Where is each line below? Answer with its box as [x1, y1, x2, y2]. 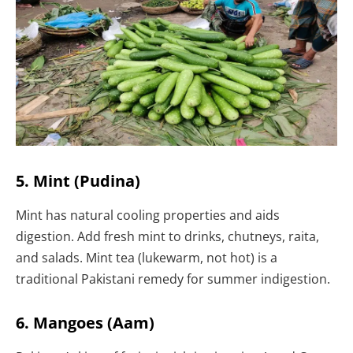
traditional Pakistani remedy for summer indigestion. [16, 269, 330, 288]
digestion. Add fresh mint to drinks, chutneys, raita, [16, 227, 319, 245]
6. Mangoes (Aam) [16, 311, 154, 333]
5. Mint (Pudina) [16, 169, 140, 191]
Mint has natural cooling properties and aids [16, 206, 280, 224]
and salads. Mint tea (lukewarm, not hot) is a [16, 248, 277, 266]
